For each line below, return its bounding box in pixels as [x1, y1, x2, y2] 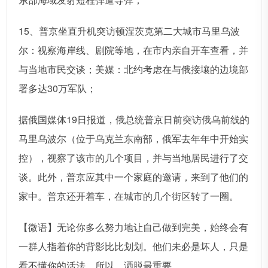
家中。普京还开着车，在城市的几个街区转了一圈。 [19, 189, 239, 203]
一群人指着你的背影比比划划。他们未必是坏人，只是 [19, 239, 248, 254]
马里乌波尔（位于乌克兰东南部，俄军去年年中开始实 [19, 132, 248, 146]
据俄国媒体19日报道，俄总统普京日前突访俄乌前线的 [19, 112, 249, 127]
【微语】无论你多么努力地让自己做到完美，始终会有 [19, 220, 248, 234]
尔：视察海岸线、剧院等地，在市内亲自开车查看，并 [19, 43, 248, 57]
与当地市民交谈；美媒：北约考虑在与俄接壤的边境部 [19, 62, 248, 77]
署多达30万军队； [19, 81, 96, 96]
